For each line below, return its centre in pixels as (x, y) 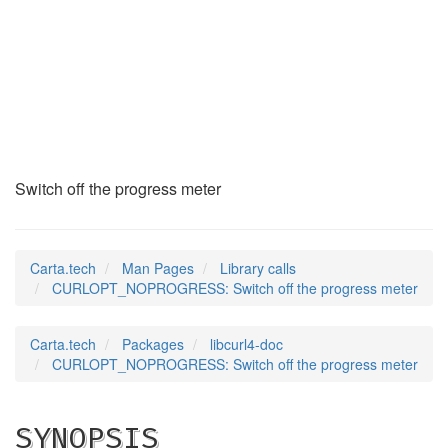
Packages (153, 344)
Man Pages (158, 268)
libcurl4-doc (246, 344)
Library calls (258, 268)
